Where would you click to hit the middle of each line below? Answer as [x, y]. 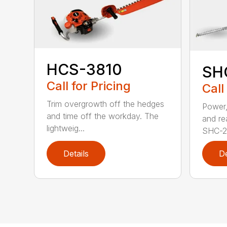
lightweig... [66, 128]
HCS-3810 [85, 70]
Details [76, 154]
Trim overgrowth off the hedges [106, 104]
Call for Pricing [89, 86]
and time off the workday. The [103, 116]
